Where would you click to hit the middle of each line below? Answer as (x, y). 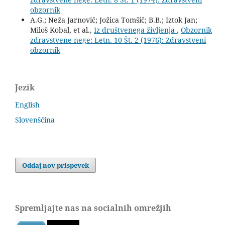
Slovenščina (35, 120)
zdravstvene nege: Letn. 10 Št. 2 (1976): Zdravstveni (118, 40)
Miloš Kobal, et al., (62, 30)
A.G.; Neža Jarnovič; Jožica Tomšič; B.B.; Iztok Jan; (114, 20)
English (27, 105)
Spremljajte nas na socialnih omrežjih (93, 208)
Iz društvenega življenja (135, 30)
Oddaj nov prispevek (56, 165)
